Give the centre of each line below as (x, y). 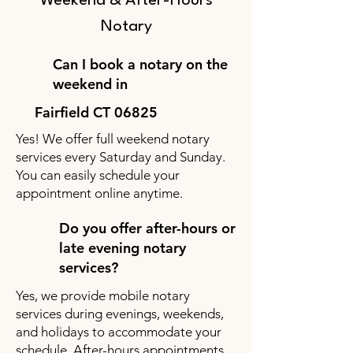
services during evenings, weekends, (120, 314)
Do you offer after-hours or (147, 228)
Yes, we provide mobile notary (103, 295)
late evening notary (123, 248)
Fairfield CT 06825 (96, 112)
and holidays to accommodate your (119, 332)
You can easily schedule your (98, 175)
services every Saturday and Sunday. (121, 157)
